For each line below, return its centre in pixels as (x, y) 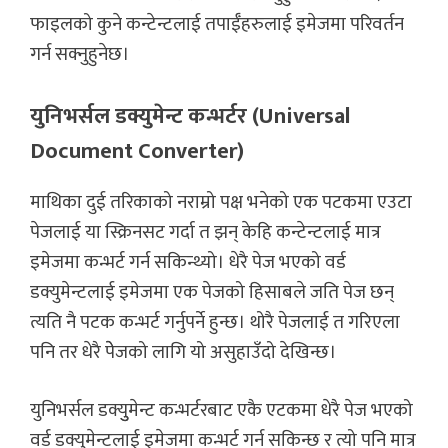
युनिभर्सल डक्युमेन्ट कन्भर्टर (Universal (190, 116)
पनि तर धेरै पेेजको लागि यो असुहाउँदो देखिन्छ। (185, 352)
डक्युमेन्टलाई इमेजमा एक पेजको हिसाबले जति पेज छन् (212, 292)
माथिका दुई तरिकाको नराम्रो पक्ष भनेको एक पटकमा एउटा (221, 202)
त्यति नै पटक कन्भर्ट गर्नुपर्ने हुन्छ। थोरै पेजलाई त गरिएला (215, 322)
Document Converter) (137, 151)
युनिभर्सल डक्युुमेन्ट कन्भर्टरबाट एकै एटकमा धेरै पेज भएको (221, 411)
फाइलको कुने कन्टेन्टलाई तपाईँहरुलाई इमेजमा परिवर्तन (217, 25)
